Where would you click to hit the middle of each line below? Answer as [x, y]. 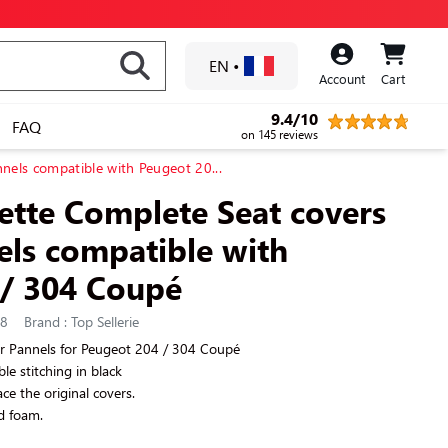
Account [342, 79]
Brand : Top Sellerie [81, 321]
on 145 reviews [280, 134]
